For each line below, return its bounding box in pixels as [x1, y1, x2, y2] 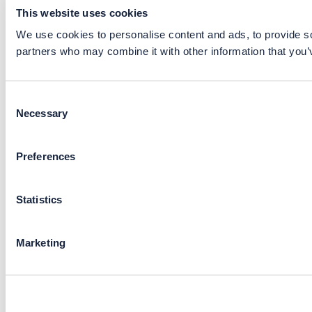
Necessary [16, 107, 68, 119]
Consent [5, 93, 44, 105]
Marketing [16, 236, 65, 249]
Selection [5, 109, 47, 122]
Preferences [16, 150, 76, 162]
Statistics [16, 193, 62, 205]
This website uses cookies [16, 6, 148, 18]
